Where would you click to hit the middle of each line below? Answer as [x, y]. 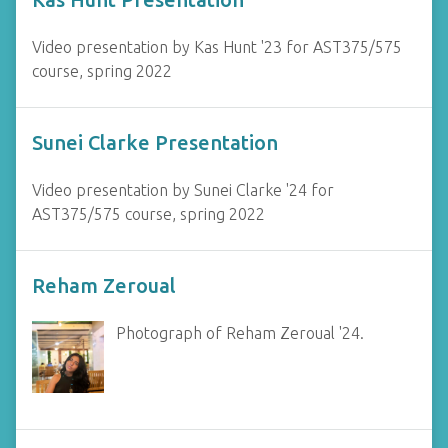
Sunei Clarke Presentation [155, 142]
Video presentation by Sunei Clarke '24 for [183, 190]
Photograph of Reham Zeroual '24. [240, 333]
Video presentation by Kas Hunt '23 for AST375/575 [217, 47]
